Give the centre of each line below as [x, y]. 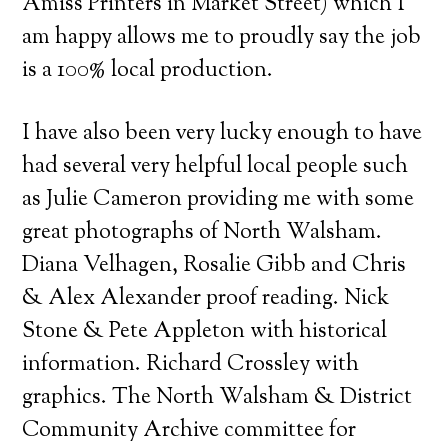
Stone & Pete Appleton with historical [205, 331]
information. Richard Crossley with [191, 364]
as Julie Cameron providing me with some [218, 199]
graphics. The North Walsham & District [217, 397]
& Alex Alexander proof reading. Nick [206, 298]
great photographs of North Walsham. [202, 232]
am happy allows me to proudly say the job [222, 37]
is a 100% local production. [148, 70]
